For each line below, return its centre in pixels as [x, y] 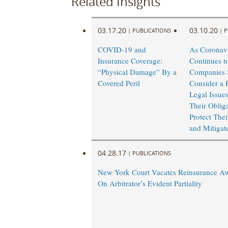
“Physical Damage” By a [137, 72]
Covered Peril [119, 83]
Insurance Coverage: [130, 61]
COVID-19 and [122, 50]
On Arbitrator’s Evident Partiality [150, 183]
